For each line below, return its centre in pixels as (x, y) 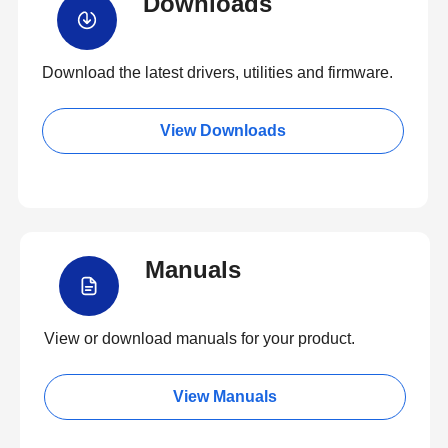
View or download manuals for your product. (199, 338)
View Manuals (225, 396)
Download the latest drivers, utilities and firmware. (217, 72)
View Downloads (223, 130)
